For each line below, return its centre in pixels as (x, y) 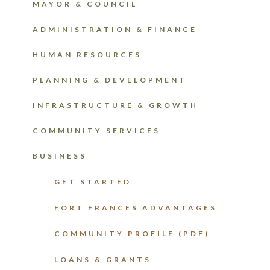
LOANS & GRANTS (103, 259)
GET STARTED (93, 181)
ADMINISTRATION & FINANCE (115, 29)
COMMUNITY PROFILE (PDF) (132, 233)
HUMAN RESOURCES (87, 54)
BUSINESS (60, 155)
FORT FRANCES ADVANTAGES (136, 207)
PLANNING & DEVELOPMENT (110, 80)
